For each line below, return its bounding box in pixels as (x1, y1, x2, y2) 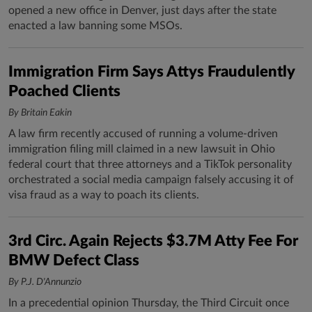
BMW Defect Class (8, 253, 139, 268)
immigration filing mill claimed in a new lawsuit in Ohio (8, 143, 275, 155)
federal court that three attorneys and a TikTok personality (8, 159, 292, 170)
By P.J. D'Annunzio (8, 277, 81, 287)
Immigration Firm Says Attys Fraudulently (8, 64, 295, 79)
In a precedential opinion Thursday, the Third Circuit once (8, 297, 289, 309)
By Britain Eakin (8, 108, 72, 118)
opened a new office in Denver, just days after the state (8, 5, 276, 16)
